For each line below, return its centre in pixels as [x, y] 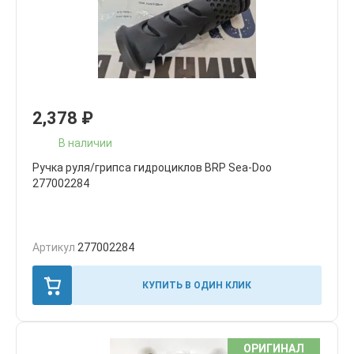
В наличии [85, 143]
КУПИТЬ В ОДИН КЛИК [197, 285]
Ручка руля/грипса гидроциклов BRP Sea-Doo [152, 168]
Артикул [55, 247]
